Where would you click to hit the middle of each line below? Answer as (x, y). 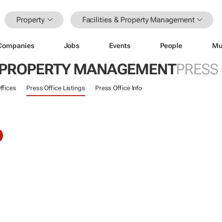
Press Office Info (119, 88)
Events (120, 45)
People (171, 45)
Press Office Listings (55, 88)
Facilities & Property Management (138, 20)
